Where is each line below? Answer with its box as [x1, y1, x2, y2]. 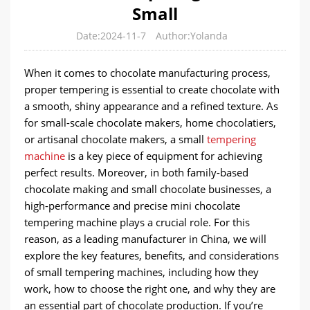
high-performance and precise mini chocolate [24, 199, 240, 212]
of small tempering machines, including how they [24, 265, 259, 279]
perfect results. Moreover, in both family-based [24, 165, 248, 179]
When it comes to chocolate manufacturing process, [24, 66, 271, 80]
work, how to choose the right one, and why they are [24, 282, 275, 295]
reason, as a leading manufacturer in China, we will [24, 232, 266, 246]
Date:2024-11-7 [75, 29, 146, 42]
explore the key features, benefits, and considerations [24, 248, 279, 262]
